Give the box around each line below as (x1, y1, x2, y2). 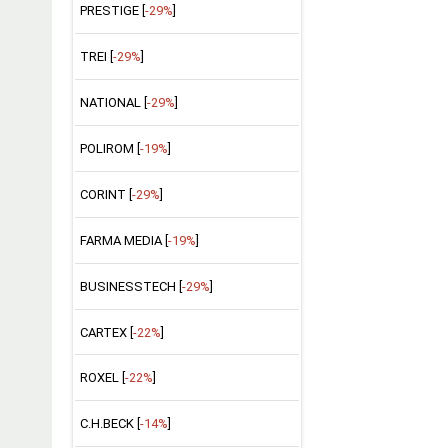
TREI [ (79, 49, 113, 65)
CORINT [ (79, 186, 132, 202)
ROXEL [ (79, 370, 125, 386)
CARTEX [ (79, 324, 133, 340)
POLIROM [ (79, 141, 140, 156)
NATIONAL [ (79, 95, 147, 111)
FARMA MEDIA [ (79, 232, 168, 248)
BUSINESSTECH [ (79, 278, 182, 294)
